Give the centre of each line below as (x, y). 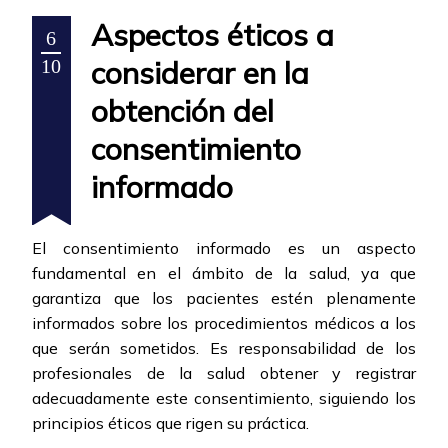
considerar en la (200, 73)
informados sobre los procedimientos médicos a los (224, 323)
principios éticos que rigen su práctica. (170, 423)
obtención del (182, 111)
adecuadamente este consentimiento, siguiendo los (224, 398)
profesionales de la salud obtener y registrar (224, 373)
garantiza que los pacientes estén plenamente (224, 298)
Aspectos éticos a (212, 35)
